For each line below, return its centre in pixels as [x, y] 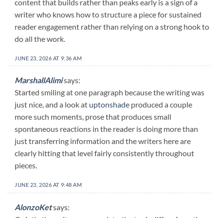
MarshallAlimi [38, 80]
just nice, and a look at [52, 105]
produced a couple [161, 105]
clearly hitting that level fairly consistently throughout [104, 153]
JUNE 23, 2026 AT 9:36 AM [48, 58]
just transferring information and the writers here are [103, 141]
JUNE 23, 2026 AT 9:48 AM [48, 185]
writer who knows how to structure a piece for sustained [108, 14]
